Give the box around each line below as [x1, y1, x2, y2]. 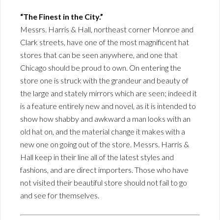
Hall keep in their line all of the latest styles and [20, 152, 174, 162]
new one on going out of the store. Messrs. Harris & [20, 139, 189, 149]
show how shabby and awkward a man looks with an [20, 114, 191, 124]
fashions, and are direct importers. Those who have [20, 165, 189, 175]
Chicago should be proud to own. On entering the [20, 63, 181, 73]
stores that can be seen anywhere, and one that [20, 50, 178, 60]
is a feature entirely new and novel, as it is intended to [20, 101, 196, 111]
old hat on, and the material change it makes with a [20, 127, 185, 137]
